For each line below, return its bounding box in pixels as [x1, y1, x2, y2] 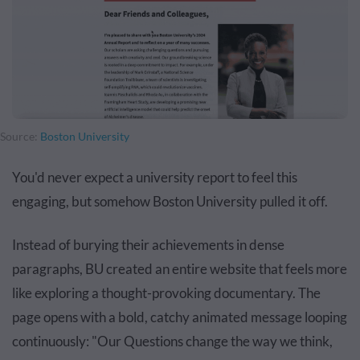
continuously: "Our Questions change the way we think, [12, 332, 333, 350]
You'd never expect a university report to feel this [12, 168, 297, 186]
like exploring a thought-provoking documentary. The [12, 284, 321, 301]
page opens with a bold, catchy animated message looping [12, 308, 347, 325]
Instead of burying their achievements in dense [12, 235, 284, 253]
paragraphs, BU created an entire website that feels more [12, 260, 347, 277]
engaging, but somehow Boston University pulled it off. [12, 192, 328, 210]
